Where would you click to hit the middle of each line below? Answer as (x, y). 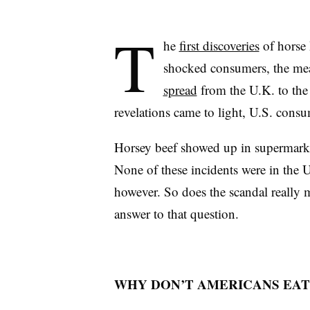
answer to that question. (176, 213)
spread (180, 90)
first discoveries (219, 45)
